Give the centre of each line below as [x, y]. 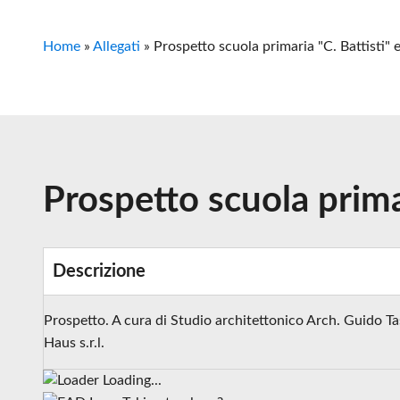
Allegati [117, 46]
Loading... [132, 380]
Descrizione [99, 271]
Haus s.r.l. [74, 343]
